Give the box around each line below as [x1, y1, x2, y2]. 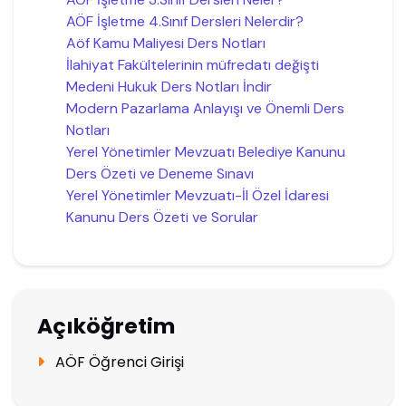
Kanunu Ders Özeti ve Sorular [65, 207, 258, 227]
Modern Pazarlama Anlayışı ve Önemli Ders [65, 98, 344, 118]
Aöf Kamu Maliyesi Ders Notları [65, 33, 266, 53]
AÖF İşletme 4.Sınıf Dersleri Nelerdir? [65, 11, 304, 31]
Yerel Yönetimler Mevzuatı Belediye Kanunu [65, 141, 345, 161]
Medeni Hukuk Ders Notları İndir [65, 76, 272, 96]
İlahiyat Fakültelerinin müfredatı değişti [65, 54, 319, 74]
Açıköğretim [36, 310, 175, 341]
